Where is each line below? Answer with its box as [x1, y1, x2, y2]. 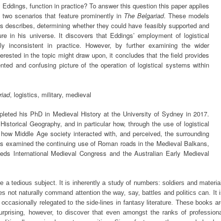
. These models [163, 11, 210, 20]
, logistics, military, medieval [10, 89, 91, 99]
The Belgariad [123, 11, 164, 20]
